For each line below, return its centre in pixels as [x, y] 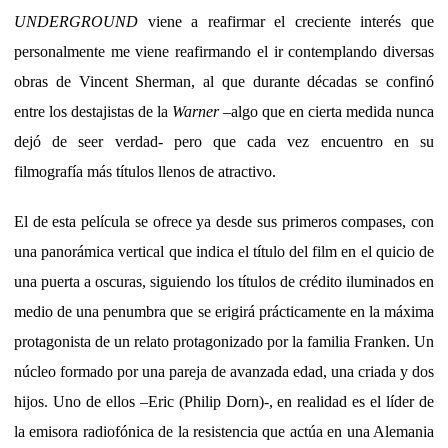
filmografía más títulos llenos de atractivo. [145, 171]
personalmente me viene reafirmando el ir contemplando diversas [224, 51]
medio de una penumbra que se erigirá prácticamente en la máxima [224, 311]
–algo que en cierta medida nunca [326, 111]
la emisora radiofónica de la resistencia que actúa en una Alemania [224, 431]
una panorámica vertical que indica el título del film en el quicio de [224, 251]
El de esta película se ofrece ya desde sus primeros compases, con [224, 221]
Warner [195, 111]
